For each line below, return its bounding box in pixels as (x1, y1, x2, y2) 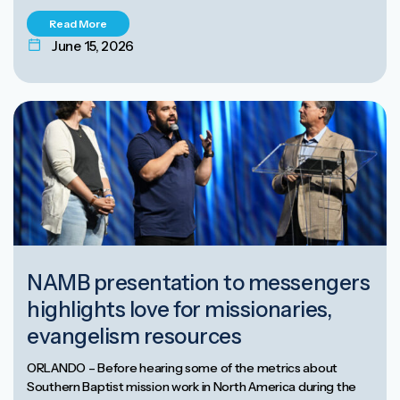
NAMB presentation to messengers (27, 270, 371, 296)
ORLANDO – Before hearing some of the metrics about (27, 360, 338, 377)
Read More (49, 16, 107, 30)
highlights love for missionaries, (27, 296, 332, 323)
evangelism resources (27, 323, 242, 350)
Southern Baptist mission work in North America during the (27, 379, 357, 396)
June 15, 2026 (52, 37, 135, 54)
